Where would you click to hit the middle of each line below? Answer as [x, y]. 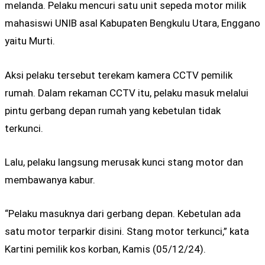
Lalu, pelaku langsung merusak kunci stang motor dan [124, 162]
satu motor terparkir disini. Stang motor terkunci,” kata [127, 231]
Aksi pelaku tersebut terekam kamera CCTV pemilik [119, 75]
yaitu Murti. [30, 41]
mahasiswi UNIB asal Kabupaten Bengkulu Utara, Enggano [132, 23]
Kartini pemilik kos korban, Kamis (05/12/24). [105, 249]
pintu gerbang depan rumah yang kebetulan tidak [113, 110]
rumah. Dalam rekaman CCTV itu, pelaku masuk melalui [127, 93]
